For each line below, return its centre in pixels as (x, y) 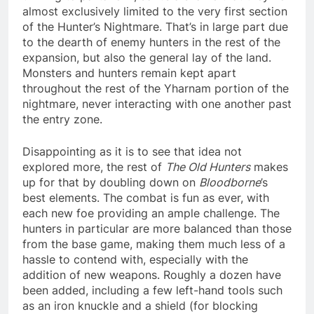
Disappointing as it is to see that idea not (132, 151)
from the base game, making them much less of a (154, 244)
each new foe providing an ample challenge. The (151, 213)
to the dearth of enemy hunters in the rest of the (151, 42)
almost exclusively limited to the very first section (155, 11)
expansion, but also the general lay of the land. (147, 57)
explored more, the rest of (94, 166)
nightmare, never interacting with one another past (157, 103)
